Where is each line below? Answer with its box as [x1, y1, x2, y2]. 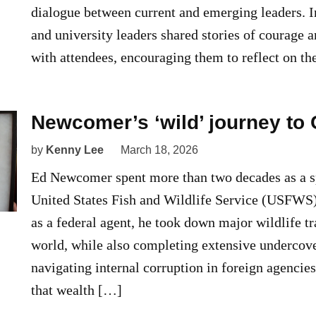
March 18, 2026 [121, 144, 198, 157]
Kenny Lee [46, 144, 104, 157]
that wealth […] [31, 282, 122, 298]
